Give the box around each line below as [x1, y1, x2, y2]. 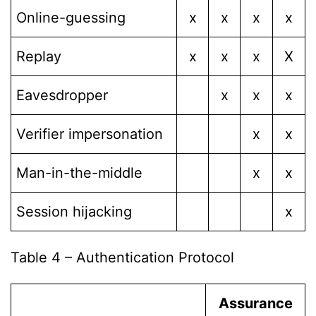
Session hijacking [16, 202, 132, 220]
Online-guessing [16, 8, 126, 26]
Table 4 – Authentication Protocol [11, 248, 234, 266]
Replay [16, 47, 61, 65]
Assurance [218, 294, 293, 312]
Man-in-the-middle [16, 164, 142, 181]
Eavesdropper [16, 86, 108, 104]
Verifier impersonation [16, 125, 163, 142]
